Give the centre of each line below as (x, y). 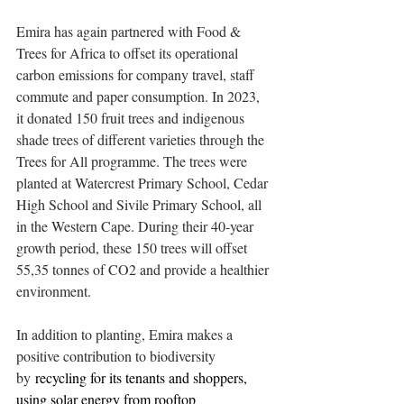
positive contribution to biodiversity (118, 356)
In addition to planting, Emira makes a (126, 334)
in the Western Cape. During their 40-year (137, 226)
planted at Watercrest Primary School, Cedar (144, 183)
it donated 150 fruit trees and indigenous (132, 118)
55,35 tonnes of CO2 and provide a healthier (144, 269)
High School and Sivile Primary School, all (141, 204)
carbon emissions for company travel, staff (137, 74)
